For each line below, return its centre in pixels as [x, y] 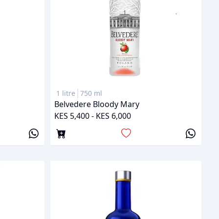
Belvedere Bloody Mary [97, 104]
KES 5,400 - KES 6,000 [93, 116]
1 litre [66, 93]
